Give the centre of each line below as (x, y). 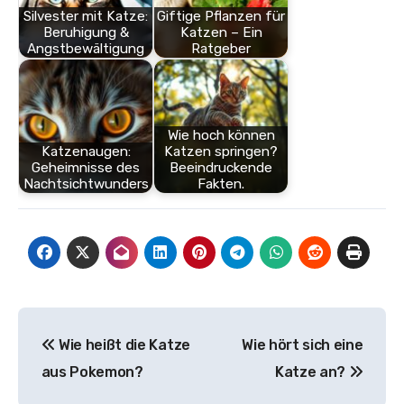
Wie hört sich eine (303, 344)
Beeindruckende (221, 168)
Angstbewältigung (86, 49)
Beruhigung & (86, 33)
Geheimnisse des (86, 168)
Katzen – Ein (221, 33)
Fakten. (221, 184)
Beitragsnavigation (147, 325)
